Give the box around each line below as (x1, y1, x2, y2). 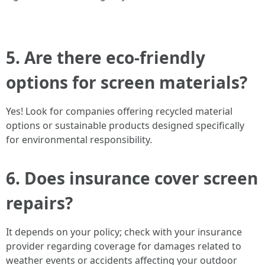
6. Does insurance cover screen (6, 167, 258, 189)
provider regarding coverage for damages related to (6, 240, 241, 253)
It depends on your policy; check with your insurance (6, 225, 242, 238)
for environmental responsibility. (6, 133, 152, 146)
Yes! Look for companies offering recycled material (6, 105, 232, 118)
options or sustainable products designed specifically (6, 119, 244, 132)
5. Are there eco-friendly (6, 46, 205, 69)
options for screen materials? (6, 71, 247, 93)
